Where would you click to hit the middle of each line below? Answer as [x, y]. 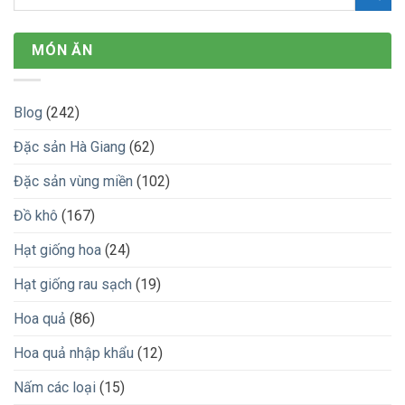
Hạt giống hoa [57, 250]
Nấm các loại [55, 387]
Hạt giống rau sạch [73, 284]
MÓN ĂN [62, 51]
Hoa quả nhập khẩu [74, 353]
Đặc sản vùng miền [73, 181]
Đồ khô [36, 215]
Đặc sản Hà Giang [70, 146]
